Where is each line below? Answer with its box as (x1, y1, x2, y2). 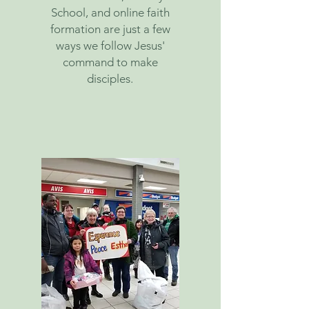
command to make (62, 55, 158, 69)
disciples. (87, 72, 133, 86)
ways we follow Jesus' (55, 39, 165, 52)
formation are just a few (50, 22, 170, 36)
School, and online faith (50, 6, 170, 19)
